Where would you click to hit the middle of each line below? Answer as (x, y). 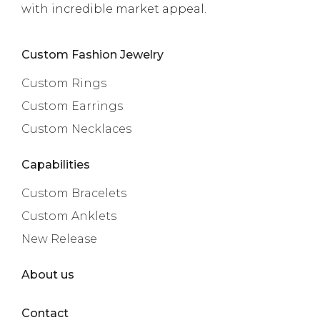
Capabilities (56, 164)
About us (48, 274)
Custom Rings (64, 83)
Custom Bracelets (74, 193)
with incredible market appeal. (114, 9)
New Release (59, 239)
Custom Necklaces (76, 129)
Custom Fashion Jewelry (92, 54)
